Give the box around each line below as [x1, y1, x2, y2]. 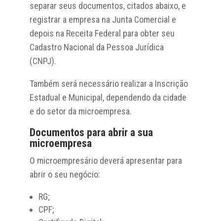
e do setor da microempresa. [29, 106, 132, 116]
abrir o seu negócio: [29, 169, 100, 180]
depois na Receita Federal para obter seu [29, 28, 175, 38]
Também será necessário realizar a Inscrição [29, 78, 188, 89]
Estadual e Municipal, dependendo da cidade [29, 92, 186, 103]
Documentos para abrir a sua [29, 126, 153, 139]
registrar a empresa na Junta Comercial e [29, 14, 176, 25]
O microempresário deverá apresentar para [29, 155, 182, 166]
